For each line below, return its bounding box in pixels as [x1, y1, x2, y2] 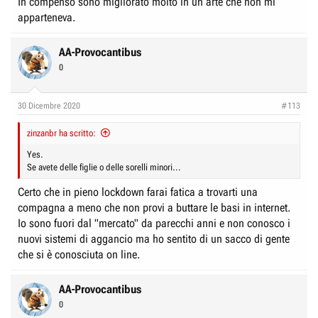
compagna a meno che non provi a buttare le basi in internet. [18, 200, 290, 214]
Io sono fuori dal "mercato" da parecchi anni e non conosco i [18, 216, 290, 230]
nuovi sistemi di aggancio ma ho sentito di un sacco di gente [18, 231, 290, 246]
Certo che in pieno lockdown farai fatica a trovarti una [18, 185, 258, 199]
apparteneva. [18, 10, 75, 24]
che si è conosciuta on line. [18, 247, 140, 261]
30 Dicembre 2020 [18, 100, 80, 111]
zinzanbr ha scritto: [27, 127, 96, 138]
